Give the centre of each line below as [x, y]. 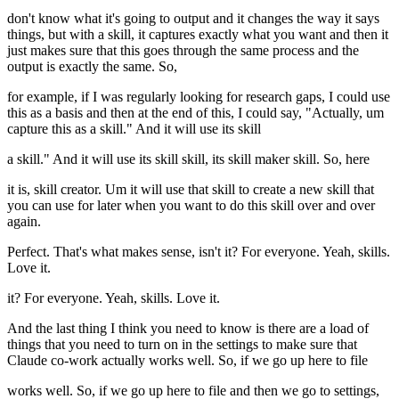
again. [24, 222]
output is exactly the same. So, [92, 67]
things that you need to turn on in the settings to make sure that [182, 345]
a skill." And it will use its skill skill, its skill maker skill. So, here [188, 159]
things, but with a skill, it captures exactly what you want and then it [198, 35]
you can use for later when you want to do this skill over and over [191, 206]
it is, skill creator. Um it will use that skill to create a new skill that [191, 190]
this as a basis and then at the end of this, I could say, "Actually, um [195, 113]
